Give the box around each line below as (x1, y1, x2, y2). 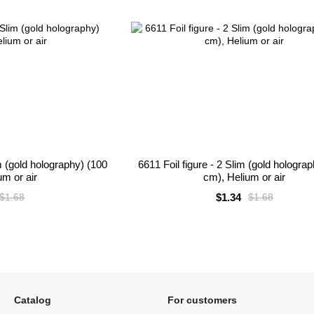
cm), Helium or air (203, 170, 286, 183)
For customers (168, 294, 237, 306)
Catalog (14, 294, 51, 306)
